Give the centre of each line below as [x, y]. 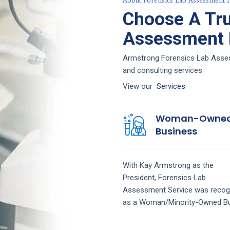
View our [140, 86]
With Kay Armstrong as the [168, 165]
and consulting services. [163, 71]
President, [140, 177]
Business [176, 131]
